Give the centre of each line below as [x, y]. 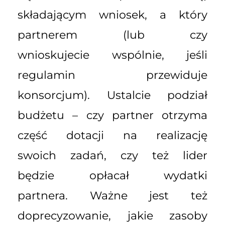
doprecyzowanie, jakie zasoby [113, 216]
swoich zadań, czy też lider [113, 156]
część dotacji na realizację [113, 136]
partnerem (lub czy [113, 35]
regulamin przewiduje [113, 75]
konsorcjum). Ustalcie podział [113, 95]
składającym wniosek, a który [113, 15]
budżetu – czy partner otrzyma [113, 116]
